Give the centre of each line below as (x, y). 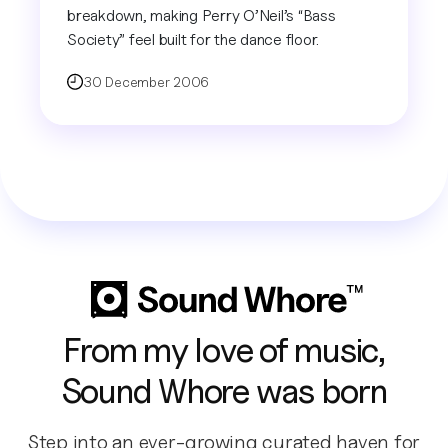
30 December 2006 (146, 81)
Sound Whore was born (224, 391)
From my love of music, (224, 350)
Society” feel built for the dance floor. (193, 39)
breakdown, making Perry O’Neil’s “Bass (201, 15)
